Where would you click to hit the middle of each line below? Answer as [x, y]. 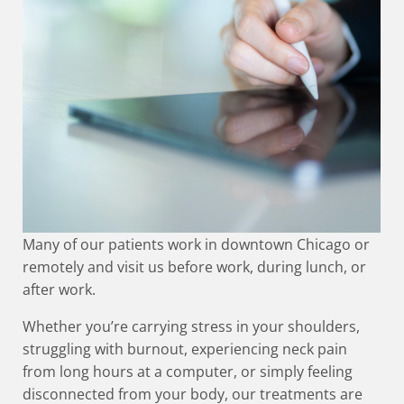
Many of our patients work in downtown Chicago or [196, 244]
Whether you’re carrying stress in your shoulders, [191, 326]
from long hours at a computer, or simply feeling [187, 371]
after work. [59, 289]
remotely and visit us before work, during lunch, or [194, 266]
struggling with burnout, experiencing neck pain [184, 349]
